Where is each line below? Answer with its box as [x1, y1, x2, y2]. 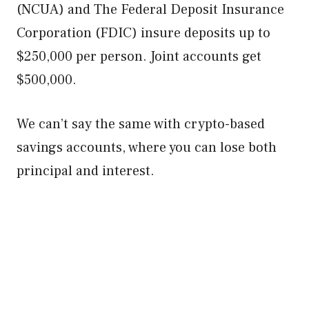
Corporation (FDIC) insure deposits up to [17, 24, 270, 42]
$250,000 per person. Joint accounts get [17, 48, 261, 66]
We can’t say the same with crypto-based [17, 115, 265, 133]
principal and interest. [17, 162, 154, 180]
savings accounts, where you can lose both [17, 139, 277, 157]
